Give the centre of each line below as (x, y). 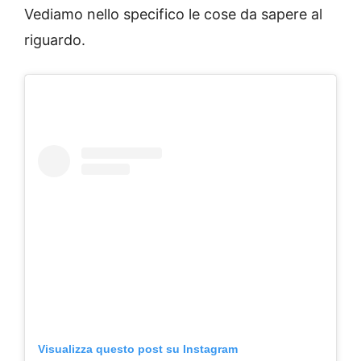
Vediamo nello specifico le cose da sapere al (173, 15)
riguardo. (55, 40)
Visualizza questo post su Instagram (138, 349)
